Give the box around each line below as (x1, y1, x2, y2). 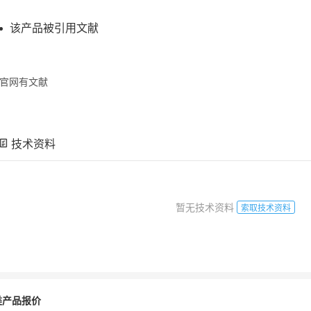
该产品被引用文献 (10, 19, 99, 35)
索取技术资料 (241, 201, 291, 213)
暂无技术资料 (176, 199, 237, 214)
